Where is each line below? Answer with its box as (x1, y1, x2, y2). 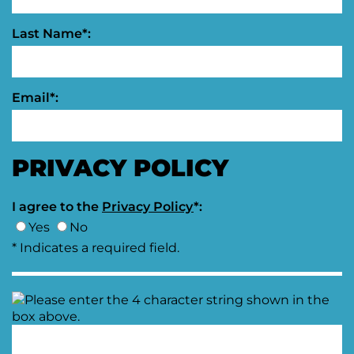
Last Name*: (12, 26, 91, 41)
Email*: (12, 90, 58, 105)
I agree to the (12, 199, 102, 214)
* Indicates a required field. (12, 240, 179, 255)
